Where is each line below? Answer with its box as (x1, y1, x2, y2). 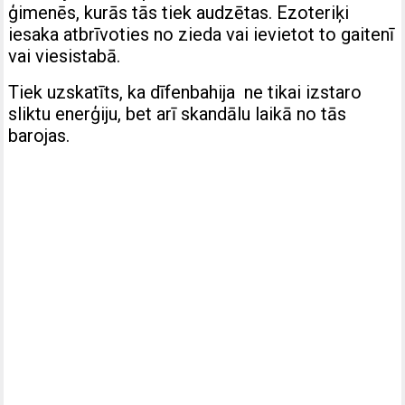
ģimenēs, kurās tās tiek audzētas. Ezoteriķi (8, 2, 350, 24)
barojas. (8, 125, 71, 147)
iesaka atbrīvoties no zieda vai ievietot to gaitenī (8, 24, 395, 46)
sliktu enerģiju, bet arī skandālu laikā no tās (8, 103, 347, 126)
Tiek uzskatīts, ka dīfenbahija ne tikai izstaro (8, 81, 363, 104)
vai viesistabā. (8, 45, 121, 68)
